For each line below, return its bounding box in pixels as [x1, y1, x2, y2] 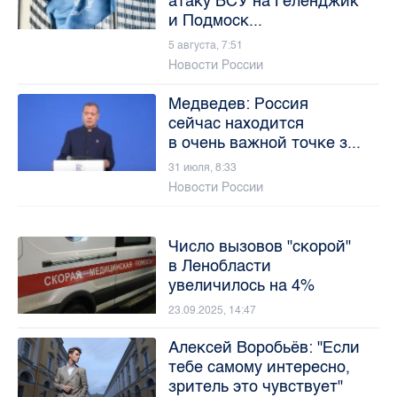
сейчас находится [167, 113, 304, 133]
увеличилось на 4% [167, 275, 315, 295]
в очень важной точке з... [167, 132, 361, 152]
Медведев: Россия [167, 93, 308, 113]
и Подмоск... [167, 10, 262, 30]
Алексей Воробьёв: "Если [167, 337, 360, 357]
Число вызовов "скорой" [167, 236, 351, 256]
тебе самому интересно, [167, 356, 350, 377]
